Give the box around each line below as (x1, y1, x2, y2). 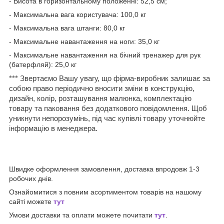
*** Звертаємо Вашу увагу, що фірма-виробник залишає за (9, 73, 210, 82)
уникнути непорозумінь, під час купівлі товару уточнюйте (9, 113, 205, 122)
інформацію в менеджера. (9, 123, 97, 132)
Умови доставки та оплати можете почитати (9, 210, 154, 219)
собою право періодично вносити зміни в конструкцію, (9, 83, 194, 92)
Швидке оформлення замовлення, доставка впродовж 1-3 (9, 164, 199, 173)
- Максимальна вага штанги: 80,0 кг (9, 23, 125, 32)
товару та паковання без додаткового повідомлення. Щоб (9, 103, 207, 112)
